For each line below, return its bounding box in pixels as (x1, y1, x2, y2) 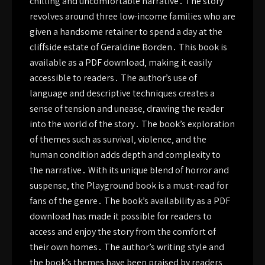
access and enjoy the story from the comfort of (30, 225, 216, 238)
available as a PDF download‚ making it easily (30, 56, 212, 69)
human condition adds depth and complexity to (30, 148, 221, 161)
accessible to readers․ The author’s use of (30, 72, 197, 84)
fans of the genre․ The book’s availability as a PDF (30, 195, 230, 207)
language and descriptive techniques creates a (30, 87, 215, 99)
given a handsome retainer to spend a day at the (30, 25, 222, 38)
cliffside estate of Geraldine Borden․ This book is (30, 41, 227, 53)
